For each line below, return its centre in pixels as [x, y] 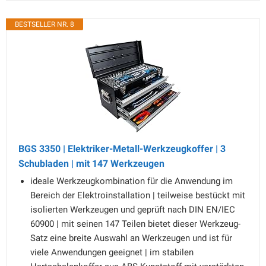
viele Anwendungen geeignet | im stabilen [112, 252]
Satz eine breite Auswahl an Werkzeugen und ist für [131, 238]
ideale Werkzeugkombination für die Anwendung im [132, 181]
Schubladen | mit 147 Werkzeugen [91, 164]
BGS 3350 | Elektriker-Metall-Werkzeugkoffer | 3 [122, 149]
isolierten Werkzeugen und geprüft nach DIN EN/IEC [133, 210]
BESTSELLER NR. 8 [45, 24]
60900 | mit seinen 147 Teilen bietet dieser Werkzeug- [135, 224]
